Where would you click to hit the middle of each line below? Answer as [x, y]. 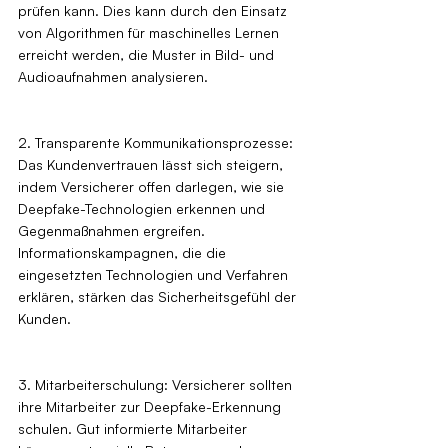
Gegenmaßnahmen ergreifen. [113, 230]
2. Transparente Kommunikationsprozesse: [157, 142]
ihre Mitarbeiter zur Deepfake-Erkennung [151, 406]
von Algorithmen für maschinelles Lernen [150, 32]
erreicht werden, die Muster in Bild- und [148, 54]
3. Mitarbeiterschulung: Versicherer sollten [157, 384]
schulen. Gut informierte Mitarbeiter [134, 428]
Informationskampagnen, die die [124, 252]
